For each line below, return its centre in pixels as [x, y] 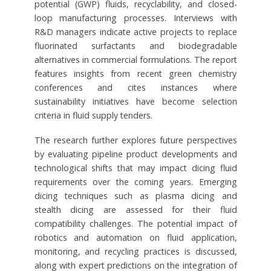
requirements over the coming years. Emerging [135, 181]
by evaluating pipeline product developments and [135, 154]
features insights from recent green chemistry [135, 73]
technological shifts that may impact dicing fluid [135, 168]
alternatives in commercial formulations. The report [135, 59]
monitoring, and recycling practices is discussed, [135, 251]
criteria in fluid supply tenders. [93, 115]
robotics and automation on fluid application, [135, 237]
